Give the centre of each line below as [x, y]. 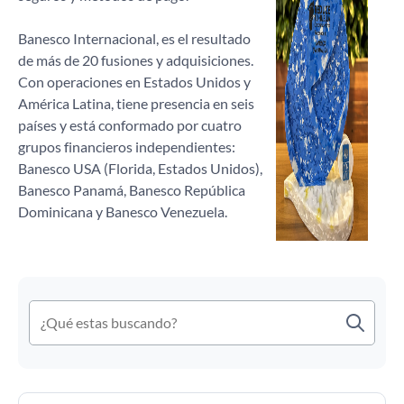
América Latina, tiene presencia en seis [136, 103]
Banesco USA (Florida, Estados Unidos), [140, 168]
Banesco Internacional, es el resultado [134, 38]
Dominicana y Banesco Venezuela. [123, 211]
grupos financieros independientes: [127, 147]
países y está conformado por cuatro [130, 125]
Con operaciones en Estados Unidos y [134, 82]
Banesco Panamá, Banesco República [132, 190]
